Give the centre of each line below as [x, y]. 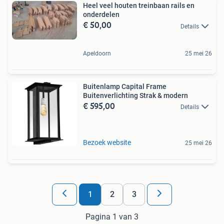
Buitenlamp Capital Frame [125, 86]
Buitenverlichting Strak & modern [135, 95]
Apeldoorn [97, 53]
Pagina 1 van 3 [112, 216]
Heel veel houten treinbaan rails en [139, 6]
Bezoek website [107, 142]
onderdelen [101, 15]
